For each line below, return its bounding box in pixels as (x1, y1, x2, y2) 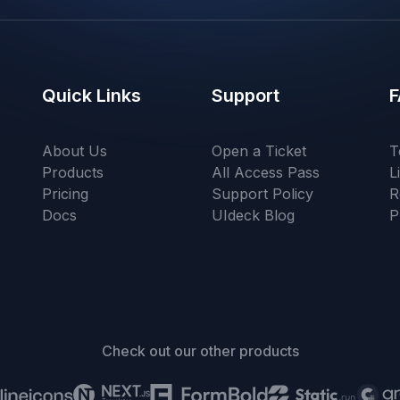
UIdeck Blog (211, 206, 295, 224)
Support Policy (211, 185, 313, 203)
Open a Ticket (211, 142, 306, 160)
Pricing (42, 185, 89, 203)
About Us (42, 142, 108, 160)
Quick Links (42, 85, 142, 106)
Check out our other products (101, 342, 299, 360)
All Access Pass (211, 163, 320, 181)
